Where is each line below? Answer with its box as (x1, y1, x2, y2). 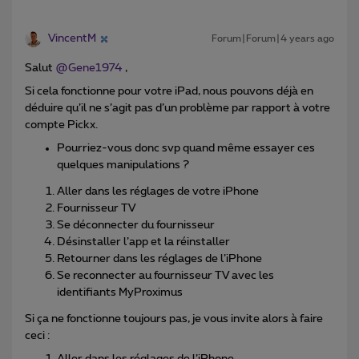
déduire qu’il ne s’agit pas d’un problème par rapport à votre (25, 103, 330, 115)
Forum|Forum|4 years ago (212, 34, 334, 44)
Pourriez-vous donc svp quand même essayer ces (57, 143, 315, 155)
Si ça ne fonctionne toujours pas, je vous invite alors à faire (25, 313, 323, 325)
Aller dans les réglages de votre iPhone (57, 186, 259, 198)
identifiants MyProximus (57, 287, 183, 299)
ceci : (25, 330, 52, 342)
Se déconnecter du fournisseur (57, 220, 217, 232)
